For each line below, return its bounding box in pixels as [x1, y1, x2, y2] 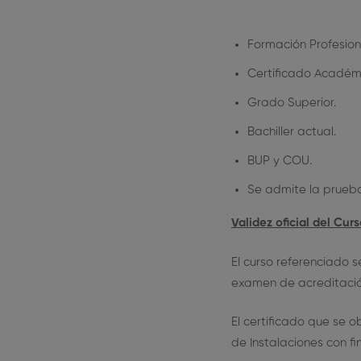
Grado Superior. [247, 97, 336, 109]
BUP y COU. [247, 155, 312, 167]
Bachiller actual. [247, 126, 336, 138]
